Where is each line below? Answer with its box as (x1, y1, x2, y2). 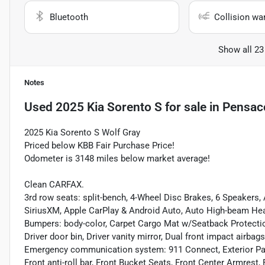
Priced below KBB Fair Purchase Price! (24, 140, 174, 151)
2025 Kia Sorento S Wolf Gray (24, 127, 140, 138)
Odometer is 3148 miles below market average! (24, 153, 210, 164)
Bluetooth (50, 12, 88, 23)
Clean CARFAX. (24, 179, 84, 190)
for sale (162, 100, 206, 115)
